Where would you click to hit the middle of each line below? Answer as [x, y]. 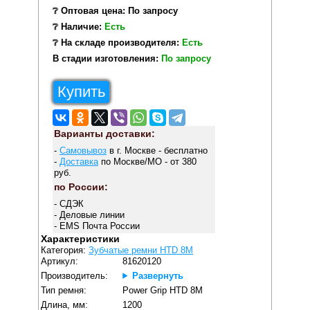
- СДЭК [69, 203]
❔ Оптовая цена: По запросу [115, 11]
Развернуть [157, 275]
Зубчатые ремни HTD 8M [141, 250]
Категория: [65, 250]
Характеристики [81, 238]
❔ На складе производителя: [117, 43]
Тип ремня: [64, 290]
